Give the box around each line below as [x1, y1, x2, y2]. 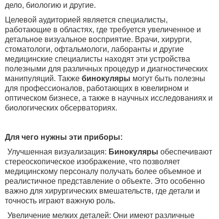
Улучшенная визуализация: [7, 148, 109, 156]
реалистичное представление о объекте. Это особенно [5, 177, 205, 185]
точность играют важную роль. [5, 197, 115, 205]
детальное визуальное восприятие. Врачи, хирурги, [5, 35, 192, 44]
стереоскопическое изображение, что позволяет [5, 157, 180, 166]
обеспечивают [160, 148, 212, 156]
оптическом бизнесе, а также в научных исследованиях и [5, 94, 213, 102]
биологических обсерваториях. [5, 104, 117, 112]
